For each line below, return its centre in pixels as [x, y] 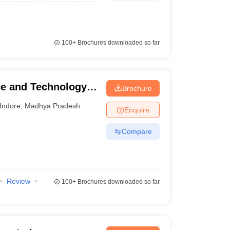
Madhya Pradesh [53, 106]
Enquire [137, 110]
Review [18, 181]
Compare [137, 131]
